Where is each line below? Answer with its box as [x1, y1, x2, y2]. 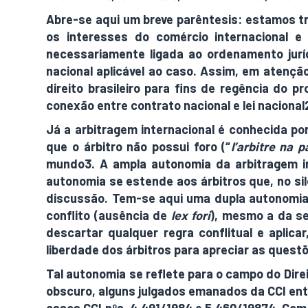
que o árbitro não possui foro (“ [46, 139, 231, 154]
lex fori [170, 208, 211, 223]
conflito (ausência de [46, 208, 171, 223]
